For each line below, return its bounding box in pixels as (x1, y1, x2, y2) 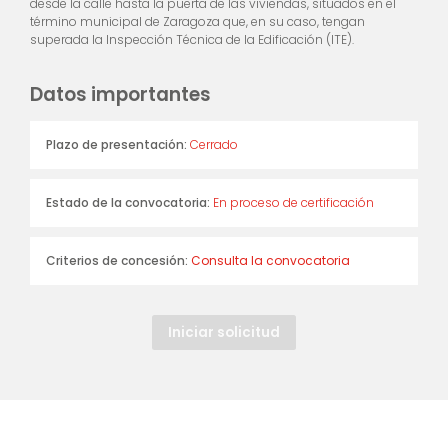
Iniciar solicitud (168, 322, 280, 342)
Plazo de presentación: (45, 135, 190, 153)
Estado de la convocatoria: (45, 193, 213, 211)
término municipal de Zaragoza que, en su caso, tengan (30, 12, 365, 30)
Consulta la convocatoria (190, 251, 350, 269)
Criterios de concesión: (45, 251, 191, 269)
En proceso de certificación (212, 193, 374, 211)
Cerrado (189, 135, 238, 153)
